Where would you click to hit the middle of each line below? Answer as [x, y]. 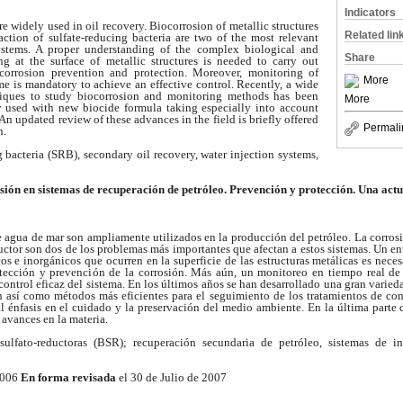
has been [296, 96]
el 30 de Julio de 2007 [173, 378]
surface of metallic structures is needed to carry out [185, 61]
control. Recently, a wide [257, 85]
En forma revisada [70, 378]
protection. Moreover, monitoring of [226, 73]
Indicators [370, 13]
